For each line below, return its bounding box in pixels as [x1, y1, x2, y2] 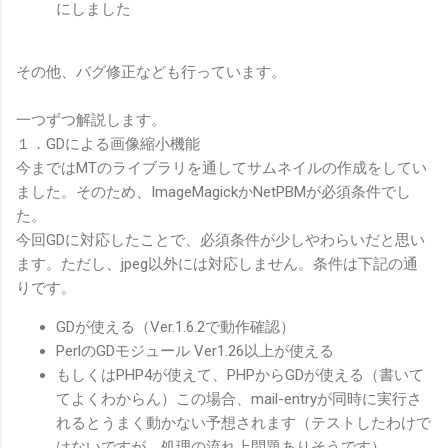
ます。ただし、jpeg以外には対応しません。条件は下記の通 [16, 254, 418, 273]
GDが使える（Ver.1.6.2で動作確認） [56, 317, 295, 336]
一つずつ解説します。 [16, 110, 166, 129]
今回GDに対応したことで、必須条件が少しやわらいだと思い [16, 230, 425, 249]
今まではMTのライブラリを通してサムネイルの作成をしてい [16, 158, 427, 177]
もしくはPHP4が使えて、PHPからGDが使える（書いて [56, 365, 424, 384]
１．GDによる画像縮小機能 [16, 134, 200, 153]
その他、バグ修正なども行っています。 [16, 62, 286, 81]
